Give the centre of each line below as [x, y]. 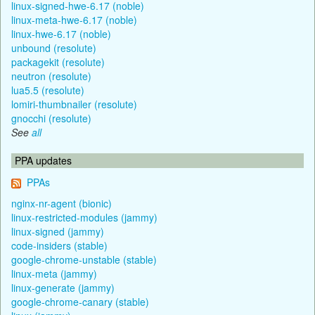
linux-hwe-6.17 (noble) [61, 33]
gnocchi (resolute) [51, 118]
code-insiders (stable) [59, 245]
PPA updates [43, 160]
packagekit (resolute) [58, 62]
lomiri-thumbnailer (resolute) [74, 104]
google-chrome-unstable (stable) [84, 259]
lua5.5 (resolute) [48, 90]
